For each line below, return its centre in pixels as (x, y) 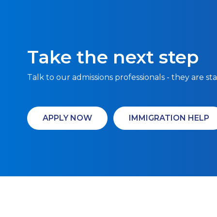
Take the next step (113, 57)
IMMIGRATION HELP (169, 118)
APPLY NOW (67, 118)
